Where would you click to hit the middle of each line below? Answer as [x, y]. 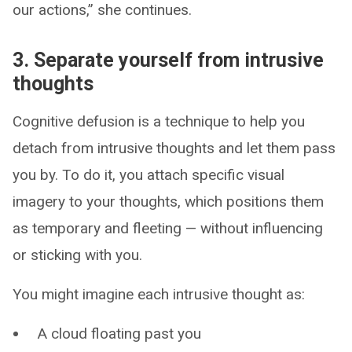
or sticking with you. [77, 255]
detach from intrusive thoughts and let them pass [174, 148]
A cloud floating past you [119, 333]
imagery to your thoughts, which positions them [168, 201]
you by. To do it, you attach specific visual [148, 174]
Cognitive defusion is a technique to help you [159, 121]
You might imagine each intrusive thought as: [159, 294]
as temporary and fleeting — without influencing [168, 228]
